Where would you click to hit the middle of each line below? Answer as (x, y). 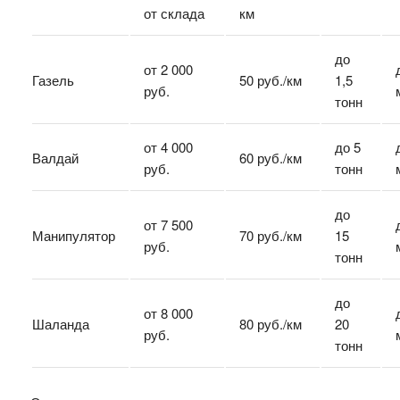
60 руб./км (270, 157)
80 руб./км (270, 323)
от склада (174, 12)
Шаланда (60, 323)
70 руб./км (270, 235)
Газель (53, 79)
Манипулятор (73, 235)
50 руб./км (270, 79)
